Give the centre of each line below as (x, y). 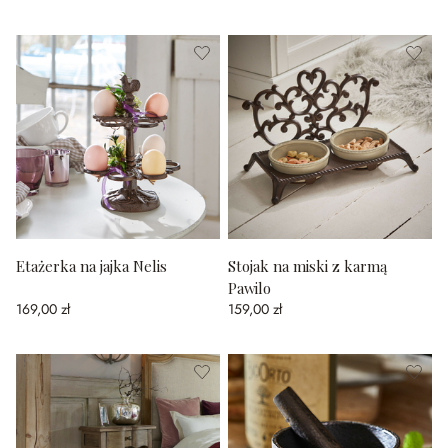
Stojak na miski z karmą (307, 266)
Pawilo (249, 288)
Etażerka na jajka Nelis (91, 266)
